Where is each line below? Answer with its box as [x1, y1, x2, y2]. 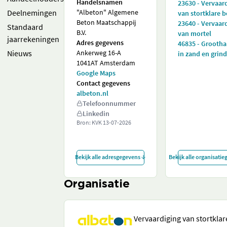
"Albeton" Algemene [77, 8, 138, 17]
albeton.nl [77, 89, 108, 98]
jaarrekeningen [7, 34, 59, 44]
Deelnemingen [7, 8, 57, 18]
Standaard [7, 22, 43, 32]
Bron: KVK [77, 119, 103, 126]
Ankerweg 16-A [77, 48, 121, 57]
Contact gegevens [77, 79, 130, 88]
